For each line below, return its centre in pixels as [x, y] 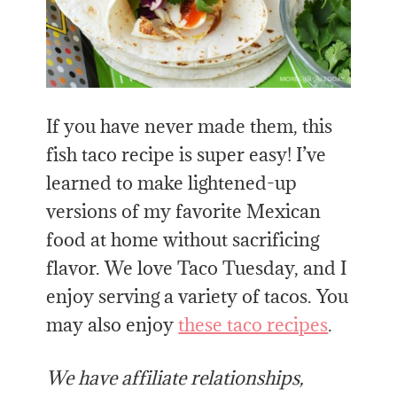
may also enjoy [113, 324]
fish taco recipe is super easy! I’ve [187, 154]
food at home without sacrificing [183, 239]
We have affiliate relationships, [175, 378]
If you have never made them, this [190, 126]
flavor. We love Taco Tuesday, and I [197, 268]
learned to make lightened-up [172, 183]
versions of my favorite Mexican [184, 211]
